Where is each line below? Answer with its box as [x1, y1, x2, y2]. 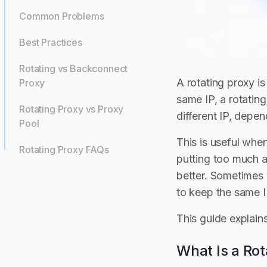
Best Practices [19, 36, 82, 48]
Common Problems [19, 10, 104, 22]
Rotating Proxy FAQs [19, 144, 109, 156]
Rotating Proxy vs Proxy [19, 103, 124, 115]
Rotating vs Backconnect [19, 63, 128, 74]
